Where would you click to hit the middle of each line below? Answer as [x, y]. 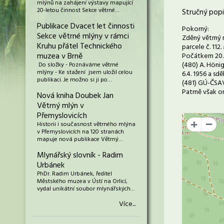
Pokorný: [195, 29]
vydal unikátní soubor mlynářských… [86, 189]
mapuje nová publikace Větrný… [80, 139]
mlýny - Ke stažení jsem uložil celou [85, 72]
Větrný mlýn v [60, 106]
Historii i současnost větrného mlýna [86, 124]
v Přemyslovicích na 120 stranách [80, 132]
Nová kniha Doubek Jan [75, 96]
